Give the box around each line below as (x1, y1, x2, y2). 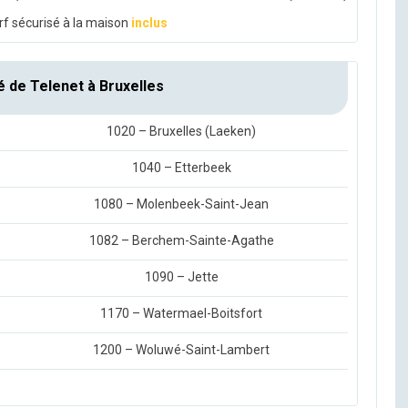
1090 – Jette (144, 270, 219, 285)
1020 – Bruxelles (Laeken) (107, 124, 256, 139)
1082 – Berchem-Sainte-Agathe (88, 233, 274, 249)
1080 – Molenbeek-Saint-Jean (94, 197, 269, 212)
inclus (130, 15, 168, 31)
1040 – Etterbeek (131, 160, 231, 176)
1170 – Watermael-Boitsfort (100, 306, 262, 321)
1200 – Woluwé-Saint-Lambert (93, 342, 270, 358)
